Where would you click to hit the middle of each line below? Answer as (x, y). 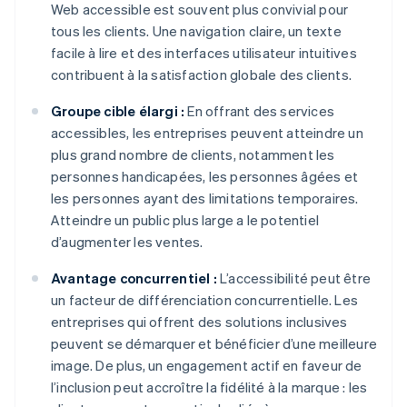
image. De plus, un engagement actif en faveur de (207, 366)
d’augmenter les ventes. (127, 242)
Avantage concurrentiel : (134, 278)
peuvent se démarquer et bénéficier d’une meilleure (214, 344)
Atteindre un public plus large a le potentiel (185, 220)
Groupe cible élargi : (118, 111)
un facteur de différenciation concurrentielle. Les (205, 300)
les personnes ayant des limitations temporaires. (205, 199)
